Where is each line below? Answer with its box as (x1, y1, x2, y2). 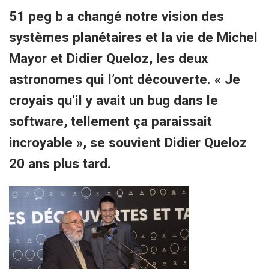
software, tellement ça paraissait (9, 113, 212, 129)
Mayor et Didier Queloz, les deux (9, 50, 208, 66)
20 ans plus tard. (9, 156, 111, 171)
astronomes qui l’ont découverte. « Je (9, 71, 240, 87)
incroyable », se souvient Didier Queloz (9, 134, 247, 150)
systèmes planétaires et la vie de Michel (9, 29, 258, 45)
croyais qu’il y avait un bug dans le (9, 92, 218, 108)
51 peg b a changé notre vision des (9, 8, 224, 24)
